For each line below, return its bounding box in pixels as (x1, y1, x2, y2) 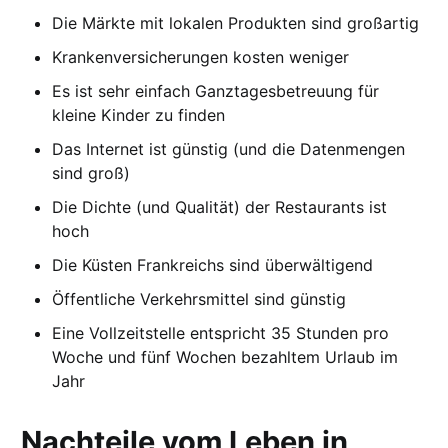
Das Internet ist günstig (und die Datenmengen (52, 138, 406, 159)
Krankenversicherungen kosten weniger (52, 46, 350, 67)
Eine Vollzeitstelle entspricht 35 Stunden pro (52, 322, 390, 343)
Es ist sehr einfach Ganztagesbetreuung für (52, 80, 380, 101)
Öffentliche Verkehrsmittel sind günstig (52, 288, 347, 309)
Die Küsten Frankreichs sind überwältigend (52, 254, 374, 275)
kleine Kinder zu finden (52, 104, 226, 125)
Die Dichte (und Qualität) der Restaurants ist (52, 196, 388, 217)
